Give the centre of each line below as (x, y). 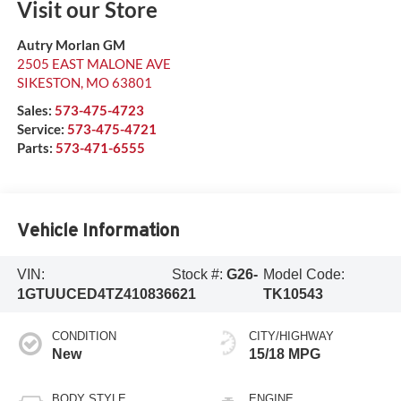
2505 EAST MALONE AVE (94, 64)
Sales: (35, 111)
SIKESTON (48, 83)
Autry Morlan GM (71, 45)
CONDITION (84, 337)
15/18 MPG (285, 354)
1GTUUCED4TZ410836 (94, 294)
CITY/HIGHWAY (291, 337)
